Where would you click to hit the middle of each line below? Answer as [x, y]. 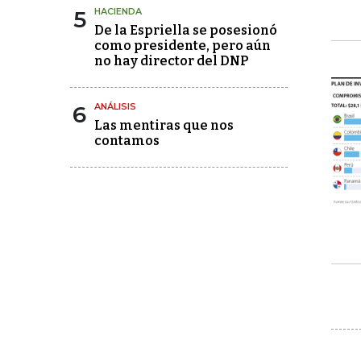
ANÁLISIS [115, 106]
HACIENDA [118, 11]
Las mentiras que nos [164, 125]
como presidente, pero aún [183, 46]
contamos [127, 141]
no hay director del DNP [171, 61]
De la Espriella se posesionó [186, 30]
